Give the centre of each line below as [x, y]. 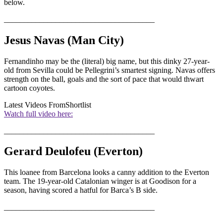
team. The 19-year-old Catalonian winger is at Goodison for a [100, 181]
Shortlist [78, 105]
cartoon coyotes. [29, 88]
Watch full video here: [38, 113]
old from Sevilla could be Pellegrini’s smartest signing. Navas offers [110, 70]
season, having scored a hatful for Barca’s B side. [81, 190]
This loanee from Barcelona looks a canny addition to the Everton [107, 172]
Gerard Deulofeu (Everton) [73, 151]
